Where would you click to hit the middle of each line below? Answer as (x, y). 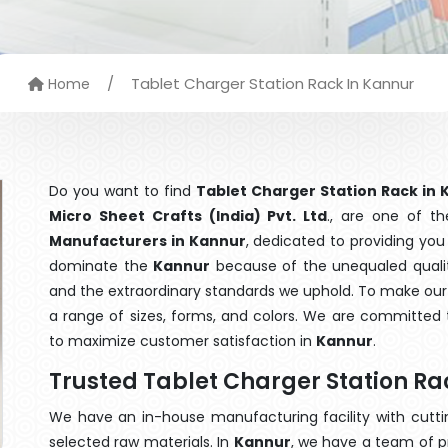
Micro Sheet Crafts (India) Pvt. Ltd (188, 216)
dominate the (101, 266)
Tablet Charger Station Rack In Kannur (272, 83)
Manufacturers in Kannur (147, 241)
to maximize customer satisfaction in (182, 341)
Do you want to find (122, 191)
